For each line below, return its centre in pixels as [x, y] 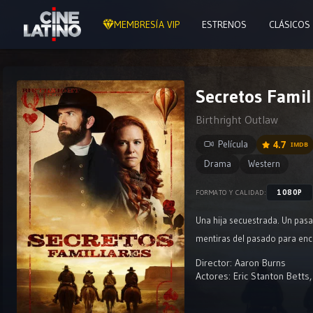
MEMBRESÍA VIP [147, 24]
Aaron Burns [260, 263]
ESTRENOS [224, 24]
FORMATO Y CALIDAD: [231, 192]
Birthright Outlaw [237, 119]
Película [233, 144]
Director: [214, 263]
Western [264, 164]
